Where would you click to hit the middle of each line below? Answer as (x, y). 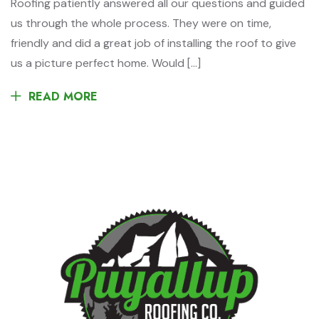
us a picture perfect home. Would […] (106, 63)
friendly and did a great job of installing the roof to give (153, 43)
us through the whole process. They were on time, (141, 23)
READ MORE (63, 96)
